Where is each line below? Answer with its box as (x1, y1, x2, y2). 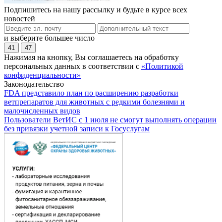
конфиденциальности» (4, 70, 81, 79)
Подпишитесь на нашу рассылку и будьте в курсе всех (4, 5, 187, 14)
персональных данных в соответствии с (4, 61, 141, 70)
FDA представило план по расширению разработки (4, 88, 178, 97)
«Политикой (141, 61, 183, 70)
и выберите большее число (4, 33, 95, 42)
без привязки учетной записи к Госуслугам (4, 124, 150, 133)
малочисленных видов (4, 106, 80, 115)
